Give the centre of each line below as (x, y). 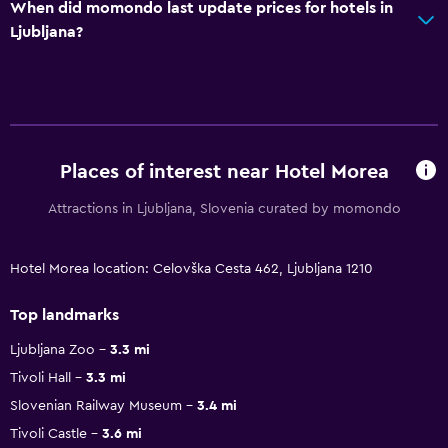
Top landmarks (64, 314)
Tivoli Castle (48, 433)
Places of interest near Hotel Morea (224, 172)
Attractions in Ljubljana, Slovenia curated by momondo (224, 208)
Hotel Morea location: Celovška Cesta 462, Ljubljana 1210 (191, 268)
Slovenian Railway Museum (96, 405)
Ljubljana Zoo (52, 349)
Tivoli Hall (40, 377)
